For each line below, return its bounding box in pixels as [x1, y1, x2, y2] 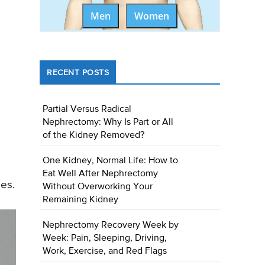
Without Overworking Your [43, 182, 153, 192]
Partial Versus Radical [43, 105, 132, 115]
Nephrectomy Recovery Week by [43, 221, 179, 231]
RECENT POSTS [47, 69, 109, 77]
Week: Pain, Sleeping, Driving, [43, 234, 167, 244]
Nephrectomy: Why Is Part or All [43, 118, 174, 128]
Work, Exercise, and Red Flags [43, 247, 167, 257]
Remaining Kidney [43, 195, 119, 205]
